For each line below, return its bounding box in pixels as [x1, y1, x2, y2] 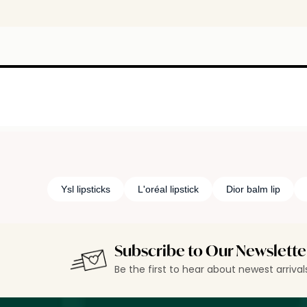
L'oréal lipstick [137, 184, 199, 195]
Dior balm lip [225, 184, 280, 195]
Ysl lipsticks [60, 184, 110, 195]
